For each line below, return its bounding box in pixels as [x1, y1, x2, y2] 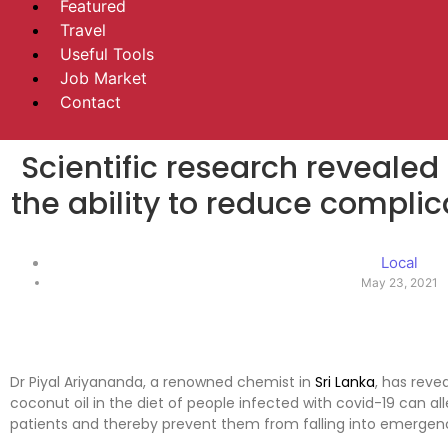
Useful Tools [60, 44, 154, 64]
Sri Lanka [315, 372, 375, 392]
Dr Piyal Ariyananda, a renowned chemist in [10, 372, 315, 392]
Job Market [60, 68, 147, 88]
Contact [60, 92, 121, 112]
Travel [60, 20, 106, 40]
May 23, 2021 [361, 275, 439, 290]
